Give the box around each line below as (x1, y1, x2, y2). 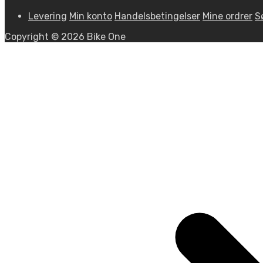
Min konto (69, 10, 112, 22)
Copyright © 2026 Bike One (5, 31, 126, 42)
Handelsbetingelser (114, 10, 200, 22)
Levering (28, 10, 67, 22)
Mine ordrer (203, 10, 252, 22)
